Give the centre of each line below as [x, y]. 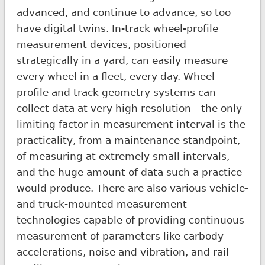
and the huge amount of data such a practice [129, 172]
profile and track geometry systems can [116, 92]
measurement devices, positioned [101, 44]
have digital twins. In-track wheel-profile [117, 28]
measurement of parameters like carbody [120, 236]
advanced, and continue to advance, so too [123, 12]
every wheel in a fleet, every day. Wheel [115, 76]
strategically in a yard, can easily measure [122, 60]
